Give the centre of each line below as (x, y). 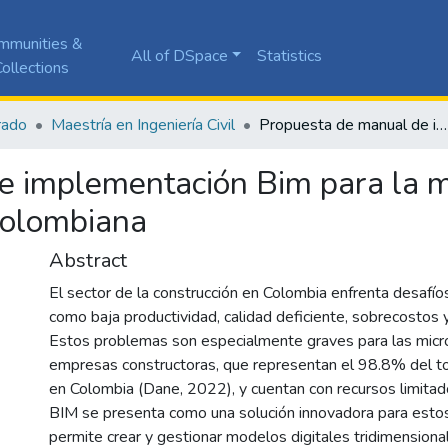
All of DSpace (179, 55)
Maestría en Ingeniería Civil (143, 124)
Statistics (290, 55)
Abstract (88, 260)
